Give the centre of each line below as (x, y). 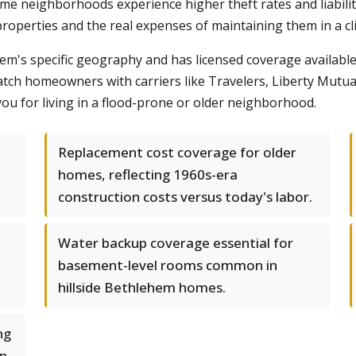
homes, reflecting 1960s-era (148, 174)
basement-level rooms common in (168, 265)
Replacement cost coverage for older (177, 152)
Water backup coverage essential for (176, 243)
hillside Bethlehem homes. (142, 287)
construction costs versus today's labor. (185, 197)
